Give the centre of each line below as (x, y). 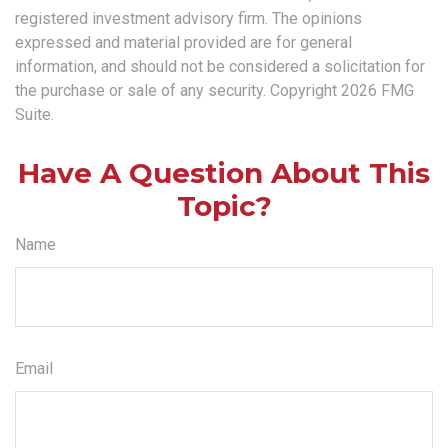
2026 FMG (377, 91)
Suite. (34, 115)
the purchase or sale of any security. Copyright (178, 91)
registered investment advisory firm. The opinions (188, 19)
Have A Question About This (224, 173)
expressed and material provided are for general (183, 43)
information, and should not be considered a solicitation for (220, 67)
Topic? (224, 206)
